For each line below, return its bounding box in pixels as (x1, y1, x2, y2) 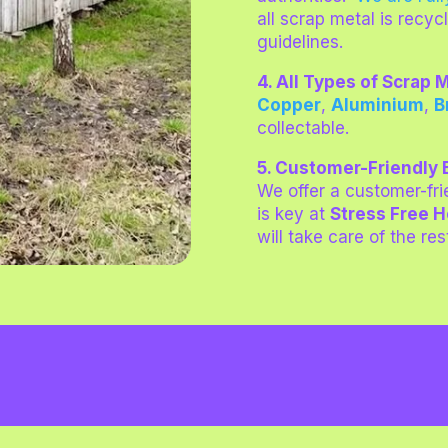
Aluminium (331, 95, 425, 116)
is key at (257, 204, 331, 225)
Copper (257, 95, 322, 116)
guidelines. (257, 32, 344, 53)
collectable (257, 118, 346, 139)
